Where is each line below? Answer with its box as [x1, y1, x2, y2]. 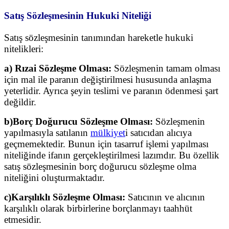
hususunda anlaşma [135, 74, 211, 85]
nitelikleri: [4, 43, 43, 55]
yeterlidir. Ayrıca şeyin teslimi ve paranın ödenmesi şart [4, 85, 218, 97]
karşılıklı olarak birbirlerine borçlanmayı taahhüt [4, 203, 192, 214]
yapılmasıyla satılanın [4, 127, 90, 139]
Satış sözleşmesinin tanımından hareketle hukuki [4, 32, 193, 43]
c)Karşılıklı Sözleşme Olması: [4, 192, 125, 203]
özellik [193, 150, 219, 161]
